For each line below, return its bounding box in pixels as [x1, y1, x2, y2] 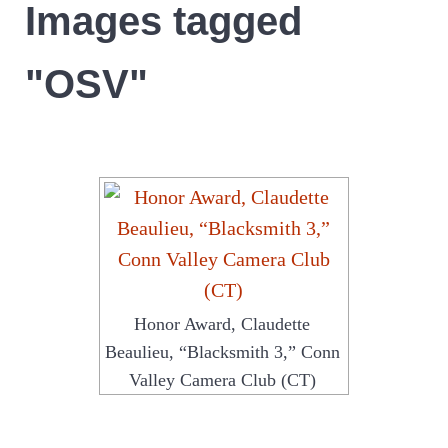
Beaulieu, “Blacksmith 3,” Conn [104, 342, 340, 363]
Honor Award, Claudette [134, 314, 311, 335]
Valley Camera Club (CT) [128, 370, 316, 391]
